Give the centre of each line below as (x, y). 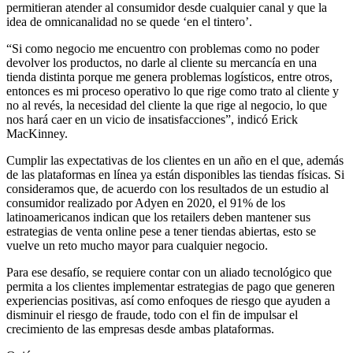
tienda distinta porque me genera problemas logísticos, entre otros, (169, 76)
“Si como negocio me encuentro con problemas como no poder (163, 48)
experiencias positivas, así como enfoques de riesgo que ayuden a (168, 300)
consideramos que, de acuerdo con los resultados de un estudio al (167, 188)
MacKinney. (37, 133)
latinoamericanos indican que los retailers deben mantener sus (158, 217)
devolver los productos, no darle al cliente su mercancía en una (162, 62)
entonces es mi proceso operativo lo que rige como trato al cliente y (173, 91)
